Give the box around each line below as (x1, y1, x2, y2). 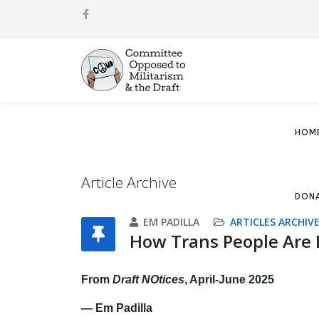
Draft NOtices (113, 273, 184, 286)
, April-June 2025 (184, 273, 274, 286)
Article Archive (81, 172, 177, 192)
